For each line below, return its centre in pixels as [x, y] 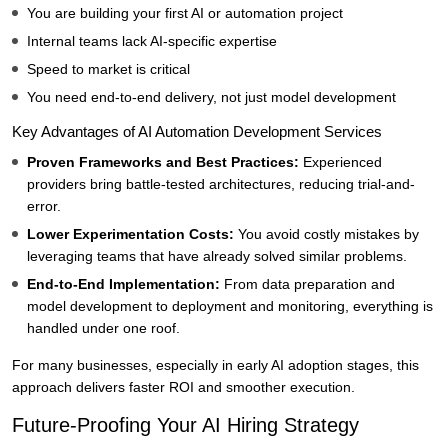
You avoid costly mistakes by [328, 234]
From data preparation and [309, 284]
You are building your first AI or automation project [185, 13]
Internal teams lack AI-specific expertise [152, 41]
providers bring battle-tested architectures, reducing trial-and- [221, 184]
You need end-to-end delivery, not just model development [211, 97]
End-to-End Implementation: [125, 284]
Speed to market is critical [108, 69]
